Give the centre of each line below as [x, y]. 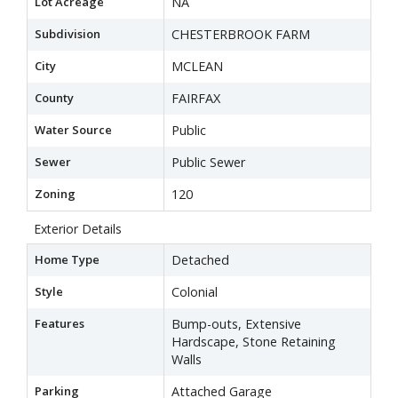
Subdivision [68, 34]
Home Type [67, 259]
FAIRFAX [196, 98]
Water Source [73, 130]
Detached [200, 260]
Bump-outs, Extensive [236, 324]
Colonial [195, 292]
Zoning [55, 194]
